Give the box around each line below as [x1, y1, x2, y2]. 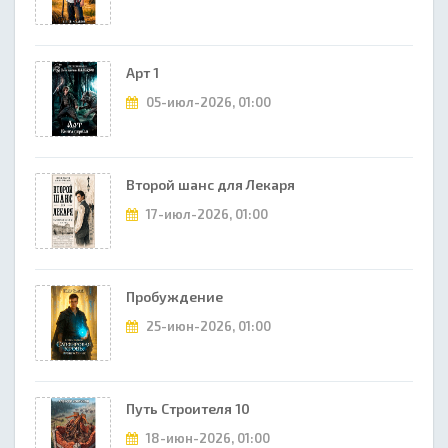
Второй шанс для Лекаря [126, 176, 295, 193]
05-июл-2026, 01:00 [143, 94, 271, 110]
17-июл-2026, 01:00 [143, 206, 268, 222]
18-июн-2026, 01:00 [143, 430, 270, 446]
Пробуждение [126, 288, 223, 305]
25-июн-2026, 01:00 [143, 318, 271, 334]
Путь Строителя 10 [126, 400, 250, 417]
